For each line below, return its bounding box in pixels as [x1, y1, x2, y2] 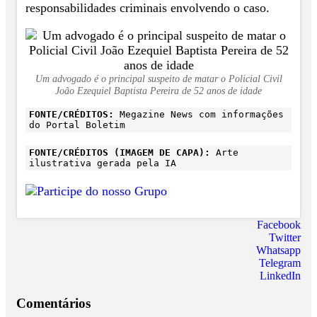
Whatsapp [256, 243, 301, 256]
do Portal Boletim [29, 119, 125, 130]
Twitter [269, 231, 301, 243]
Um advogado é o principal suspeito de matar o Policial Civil [35, 72, 282, 84]
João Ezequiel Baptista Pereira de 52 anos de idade [55, 84, 262, 96]
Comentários [16, 295, 91, 311]
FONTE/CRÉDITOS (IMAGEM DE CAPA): [29, 146, 210, 158]
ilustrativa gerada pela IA [29, 157, 176, 168]
